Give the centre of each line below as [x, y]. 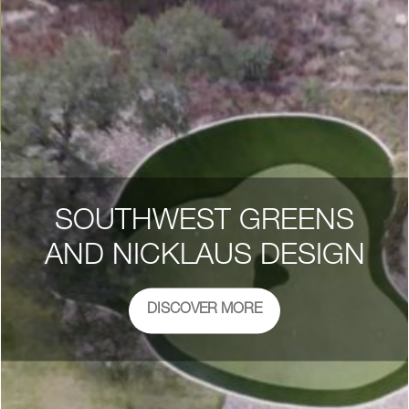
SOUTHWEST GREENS [204, 222]
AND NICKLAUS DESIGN [204, 257]
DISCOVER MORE [204, 310]
